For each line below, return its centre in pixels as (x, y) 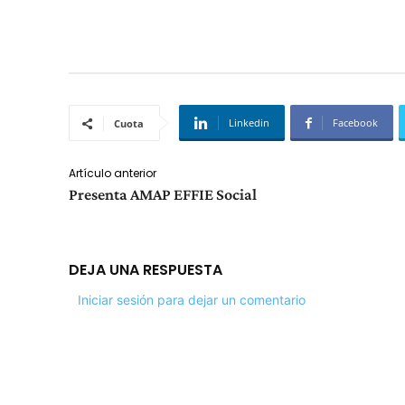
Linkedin (249, 123)
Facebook (355, 123)
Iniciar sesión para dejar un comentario (192, 300)
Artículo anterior (113, 174)
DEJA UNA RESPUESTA (146, 270)
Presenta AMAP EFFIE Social (163, 195)
